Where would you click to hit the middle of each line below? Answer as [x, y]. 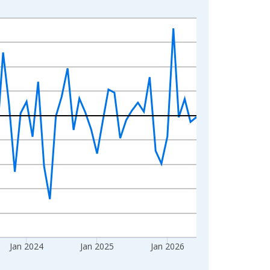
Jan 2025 [97, 246]
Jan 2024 [27, 246]
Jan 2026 [167, 246]
